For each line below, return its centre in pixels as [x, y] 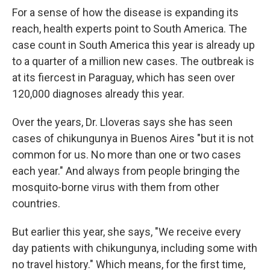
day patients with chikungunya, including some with [135, 248]
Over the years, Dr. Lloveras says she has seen [122, 122]
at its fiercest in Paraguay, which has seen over [124, 77]
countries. [36, 203]
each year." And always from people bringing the [126, 171]
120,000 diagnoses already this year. [98, 94]
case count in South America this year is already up [133, 45]
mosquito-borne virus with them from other [116, 187]
